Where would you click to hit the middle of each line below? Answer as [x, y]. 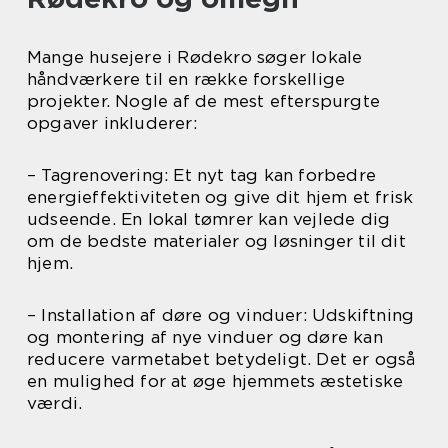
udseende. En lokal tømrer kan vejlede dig [209, 219]
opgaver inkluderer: [112, 123]
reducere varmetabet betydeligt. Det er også [221, 359]
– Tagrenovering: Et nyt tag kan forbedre [202, 175]
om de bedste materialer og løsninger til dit [216, 241]
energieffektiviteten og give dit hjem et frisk [220, 197]
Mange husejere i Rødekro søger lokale [195, 57]
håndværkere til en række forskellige [186, 79]
